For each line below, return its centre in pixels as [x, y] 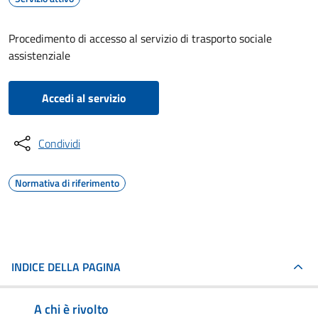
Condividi [59, 143]
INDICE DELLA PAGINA [66, 267]
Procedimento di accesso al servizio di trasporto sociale [140, 38]
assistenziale [39, 55]
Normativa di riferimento [67, 183]
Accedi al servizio [84, 98]
